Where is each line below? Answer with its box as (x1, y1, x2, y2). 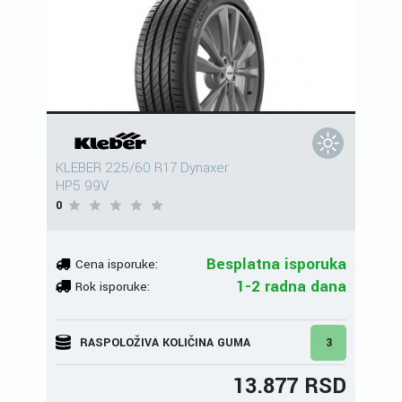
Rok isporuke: (75, 277, 150, 295)
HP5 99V (56, 176, 109, 197)
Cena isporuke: (75, 255, 158, 273)
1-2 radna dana (236, 275, 346, 298)
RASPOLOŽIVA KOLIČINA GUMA (80, 334, 250, 351)
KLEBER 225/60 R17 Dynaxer (56, 158, 229, 179)
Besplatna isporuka (206, 252, 346, 275)
